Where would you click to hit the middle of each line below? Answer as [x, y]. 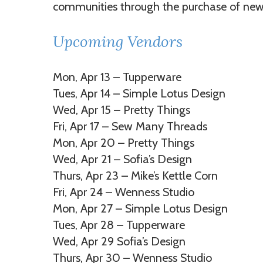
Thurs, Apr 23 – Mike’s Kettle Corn [135, 176]
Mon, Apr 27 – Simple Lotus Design [140, 208]
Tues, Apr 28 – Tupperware [119, 225]
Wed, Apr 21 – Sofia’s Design [122, 159]
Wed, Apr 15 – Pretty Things [122, 110]
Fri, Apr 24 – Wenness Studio [124, 192]
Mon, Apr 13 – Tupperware [117, 77]
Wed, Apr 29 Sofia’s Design [119, 241]
